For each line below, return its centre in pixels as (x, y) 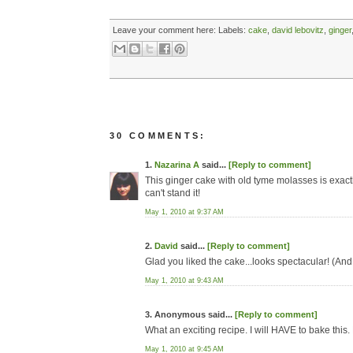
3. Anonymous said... (190, 314)
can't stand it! (173, 193)
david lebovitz (298, 30)
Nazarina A (177, 165)
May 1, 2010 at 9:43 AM (184, 281)
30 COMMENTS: (158, 136)
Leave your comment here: (164, 30)
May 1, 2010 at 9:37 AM (184, 212)
